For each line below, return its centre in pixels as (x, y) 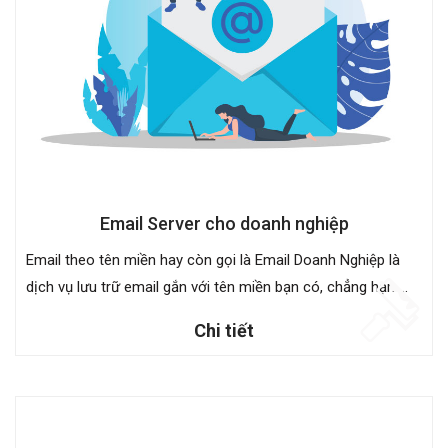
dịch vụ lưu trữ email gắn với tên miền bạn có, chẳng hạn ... (217, 286)
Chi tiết (224, 330)
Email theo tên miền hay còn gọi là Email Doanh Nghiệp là (213, 259)
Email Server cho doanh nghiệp (224, 223)
